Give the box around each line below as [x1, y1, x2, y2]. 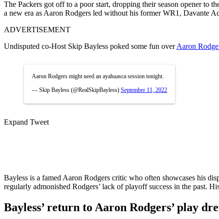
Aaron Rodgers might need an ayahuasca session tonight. [32, 72, 164, 80]
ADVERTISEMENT [4, 25, 70, 34]
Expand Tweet [4, 117, 49, 126]
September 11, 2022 [121, 86, 167, 93]
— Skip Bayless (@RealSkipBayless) [32, 86, 121, 93]
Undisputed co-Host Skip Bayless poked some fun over [4, 42, 176, 50]
